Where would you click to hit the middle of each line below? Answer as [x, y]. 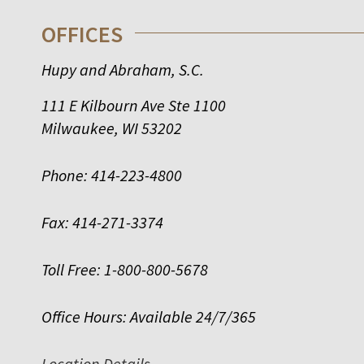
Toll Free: [71, 270]
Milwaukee [78, 128]
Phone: [65, 175]
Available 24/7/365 [193, 317]
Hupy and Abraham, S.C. [123, 70]
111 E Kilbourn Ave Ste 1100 [134, 106]
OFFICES [82, 35]
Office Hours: [84, 317]
